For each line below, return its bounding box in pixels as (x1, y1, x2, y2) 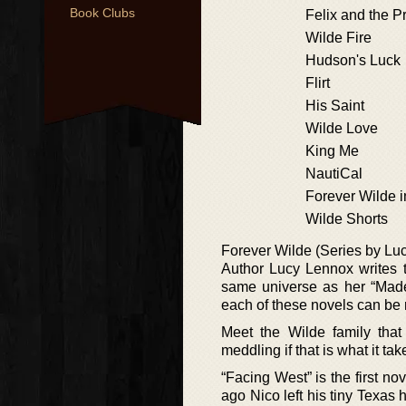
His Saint (305, 98, 364, 113)
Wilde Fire (305, 30, 372, 45)
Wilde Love (305, 121, 378, 136)
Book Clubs (70, 5, 135, 20)
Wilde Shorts (305, 211, 388, 227)
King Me (305, 143, 359, 159)
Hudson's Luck (305, 53, 401, 68)
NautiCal (305, 166, 362, 181)
